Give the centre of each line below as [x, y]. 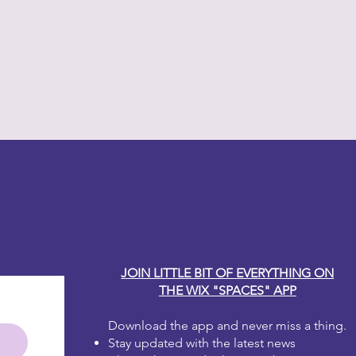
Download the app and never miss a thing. [228, 325]
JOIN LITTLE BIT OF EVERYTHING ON [228, 273]
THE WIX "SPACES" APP [227, 290]
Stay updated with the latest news [202, 342]
